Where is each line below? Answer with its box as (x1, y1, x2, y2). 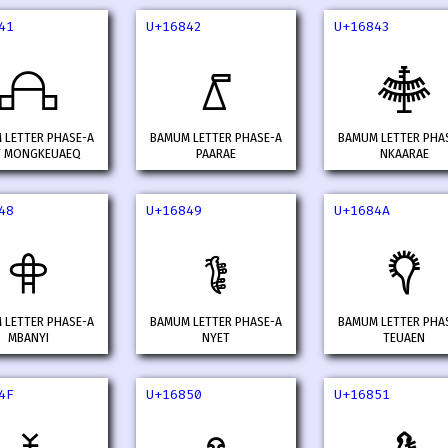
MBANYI (7, 330, 49, 347)
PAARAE (196, 146, 236, 163)
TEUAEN (383, 330, 425, 347)
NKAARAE (379, 146, 429, 163)
